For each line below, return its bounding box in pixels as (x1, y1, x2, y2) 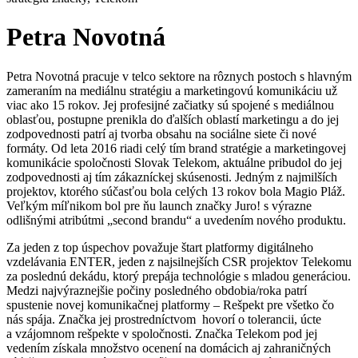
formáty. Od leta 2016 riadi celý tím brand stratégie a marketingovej (6, 141, 346, 155)
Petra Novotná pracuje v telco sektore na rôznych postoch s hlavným (6, 69, 352, 83)
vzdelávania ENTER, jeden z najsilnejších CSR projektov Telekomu (6, 254, 352, 268)
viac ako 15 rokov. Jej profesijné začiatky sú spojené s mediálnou (6, 97, 334, 112)
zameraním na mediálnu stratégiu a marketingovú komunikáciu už (6, 83, 337, 97)
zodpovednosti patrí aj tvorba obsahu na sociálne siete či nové (6, 126, 316, 141)
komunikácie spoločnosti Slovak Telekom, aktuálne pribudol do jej (6, 155, 342, 169)
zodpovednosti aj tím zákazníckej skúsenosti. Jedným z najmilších (6, 169, 337, 184)
